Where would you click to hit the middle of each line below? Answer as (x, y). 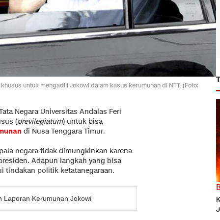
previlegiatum (40, 121)
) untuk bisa (83, 121)
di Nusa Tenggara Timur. (63, 131)
